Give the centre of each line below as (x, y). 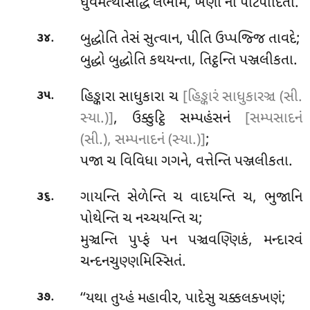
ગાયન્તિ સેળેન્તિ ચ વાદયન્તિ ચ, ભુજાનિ (191, 198)
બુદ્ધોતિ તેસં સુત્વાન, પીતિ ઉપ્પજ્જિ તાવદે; (190, 40)
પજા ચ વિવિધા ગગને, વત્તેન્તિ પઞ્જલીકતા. (186, 162)
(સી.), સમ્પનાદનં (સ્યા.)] (143, 140)
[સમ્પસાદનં (273, 119)
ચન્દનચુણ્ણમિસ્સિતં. (133, 263)
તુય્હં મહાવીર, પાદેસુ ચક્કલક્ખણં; (198, 299)
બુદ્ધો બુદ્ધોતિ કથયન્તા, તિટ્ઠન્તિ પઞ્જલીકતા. (189, 61)
